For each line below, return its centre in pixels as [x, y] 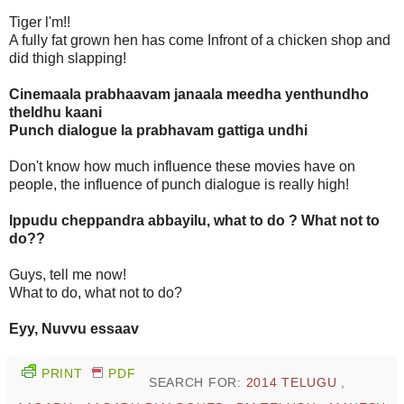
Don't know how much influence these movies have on [182, 167]
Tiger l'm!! [40, 23]
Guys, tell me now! [68, 275]
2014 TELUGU [294, 383]
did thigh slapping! [68, 59]
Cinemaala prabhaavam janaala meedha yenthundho [189, 95]
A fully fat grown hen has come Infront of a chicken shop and [200, 41]
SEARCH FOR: [197, 383]
